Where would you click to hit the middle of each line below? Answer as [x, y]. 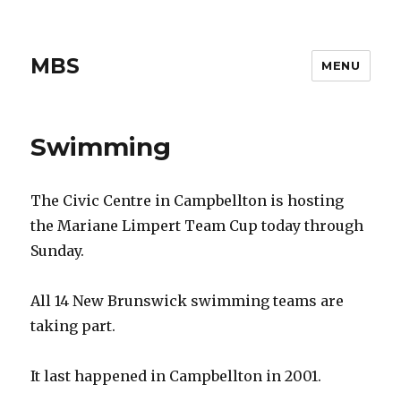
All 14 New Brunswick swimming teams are [188, 301]
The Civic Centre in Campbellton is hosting [188, 200]
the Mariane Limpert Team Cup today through [197, 226]
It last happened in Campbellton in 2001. [176, 376]
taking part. [73, 326]
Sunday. [58, 251]
